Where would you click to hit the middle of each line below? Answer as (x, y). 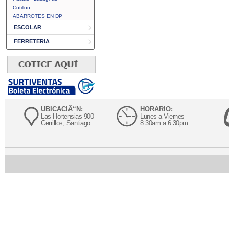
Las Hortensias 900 (67, 116)
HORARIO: (156, 109)
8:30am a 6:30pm (164, 123)
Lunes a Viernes (162, 116)
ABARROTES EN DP (38, 16)
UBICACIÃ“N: (62, 109)
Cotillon (21, 7)
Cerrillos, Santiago (66, 123)
